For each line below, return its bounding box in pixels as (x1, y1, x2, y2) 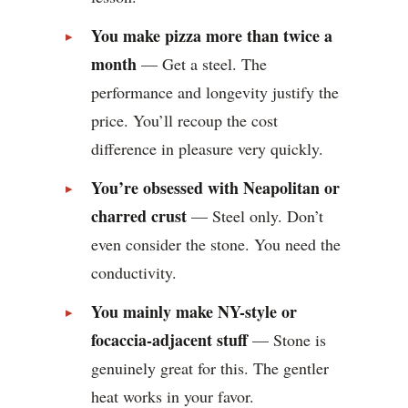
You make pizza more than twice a (91, 24, 332, 48)
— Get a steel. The (137, 53, 267, 76)
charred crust (91, 204, 187, 229)
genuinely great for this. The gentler (91, 357, 329, 380)
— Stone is (248, 329, 326, 352)
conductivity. (91, 261, 177, 284)
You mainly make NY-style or (91, 300, 297, 324)
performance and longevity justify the (91, 81, 339, 104)
